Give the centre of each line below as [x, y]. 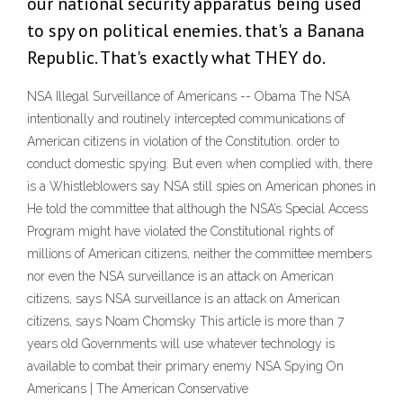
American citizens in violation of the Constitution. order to [183, 142]
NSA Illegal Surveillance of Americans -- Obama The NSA [188, 97]
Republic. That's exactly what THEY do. [176, 58]
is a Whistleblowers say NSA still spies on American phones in [201, 187]
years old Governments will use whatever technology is [181, 344]
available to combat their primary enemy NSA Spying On [185, 367]
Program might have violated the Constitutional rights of [180, 232]
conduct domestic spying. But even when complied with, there [200, 164]
